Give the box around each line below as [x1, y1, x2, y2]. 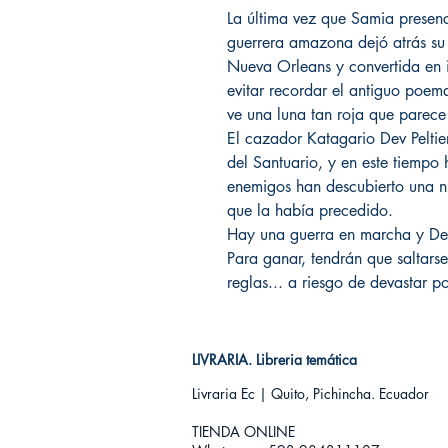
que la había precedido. [227, 200, 393, 221]
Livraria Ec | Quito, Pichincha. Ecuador [192, 384, 429, 403]
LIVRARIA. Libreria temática [192, 350, 357, 369]
